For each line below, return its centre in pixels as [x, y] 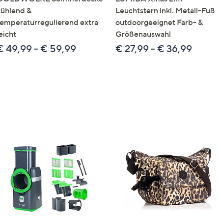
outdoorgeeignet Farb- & [159, 22]
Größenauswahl [143, 34]
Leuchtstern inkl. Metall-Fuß [165, 10]
